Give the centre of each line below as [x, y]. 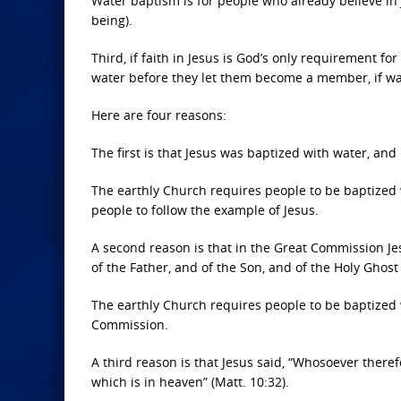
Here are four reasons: [159, 115]
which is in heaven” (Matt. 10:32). [190, 382]
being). [112, 20]
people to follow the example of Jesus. [205, 210]
